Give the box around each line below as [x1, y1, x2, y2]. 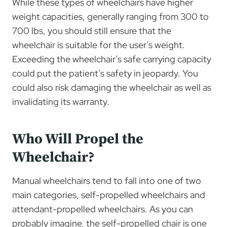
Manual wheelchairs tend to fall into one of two [12, 174, 201, 186]
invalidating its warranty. [12, 95, 109, 107]
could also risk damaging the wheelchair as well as [12, 81, 211, 93]
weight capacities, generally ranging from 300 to [12, 10, 209, 22]
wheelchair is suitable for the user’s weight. [12, 39, 185, 51]
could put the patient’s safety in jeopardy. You [12, 67, 198, 79]
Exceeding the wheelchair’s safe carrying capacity [12, 53, 211, 65]
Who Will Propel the [12, 130, 143, 148]
